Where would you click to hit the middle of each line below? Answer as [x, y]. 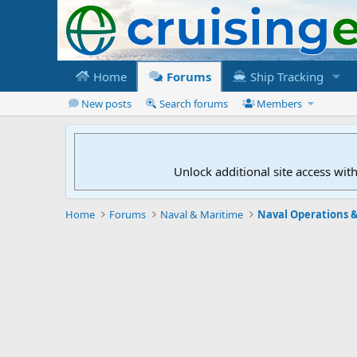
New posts [106, 103]
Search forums [194, 103]
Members [280, 103]
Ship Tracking [285, 76]
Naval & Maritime [202, 214]
